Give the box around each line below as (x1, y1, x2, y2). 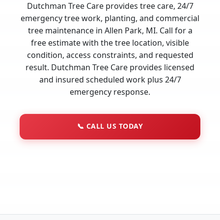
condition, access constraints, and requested (27, 49, 193, 60)
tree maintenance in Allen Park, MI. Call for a (27, 25, 192, 36)
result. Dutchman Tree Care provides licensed (26, 61, 194, 73)
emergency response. (70, 86, 150, 97)
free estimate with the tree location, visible (31, 37, 189, 48)
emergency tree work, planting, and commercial (21, 12, 199, 24)
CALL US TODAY (84, 121, 143, 131)
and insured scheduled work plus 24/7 (39, 74, 181, 85)
